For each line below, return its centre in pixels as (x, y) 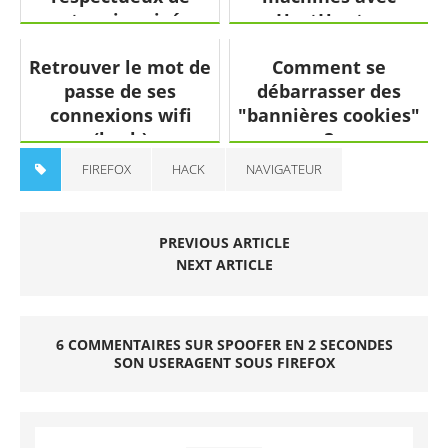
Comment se (329, 66)
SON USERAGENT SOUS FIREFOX (224, 362)
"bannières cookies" (329, 114)
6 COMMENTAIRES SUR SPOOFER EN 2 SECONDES (224, 344)
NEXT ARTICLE (224, 264)
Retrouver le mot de (120, 66)
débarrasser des (329, 90)
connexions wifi (120, 114)
